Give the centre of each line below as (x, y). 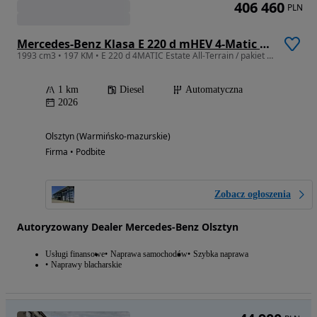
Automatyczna (214, 90)
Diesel (132, 90)
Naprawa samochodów (149, 254)
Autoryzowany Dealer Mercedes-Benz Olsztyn (128, 227)
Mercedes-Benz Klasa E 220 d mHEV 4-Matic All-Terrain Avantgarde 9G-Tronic (265, 44)
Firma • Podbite (75, 152)
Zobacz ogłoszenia (253, 195)
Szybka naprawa (221, 254)
